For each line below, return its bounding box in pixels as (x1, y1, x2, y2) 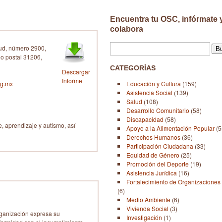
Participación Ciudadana (126, 142, 193, 151)
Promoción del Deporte (126, 160, 189, 168)
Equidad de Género (126, 151, 179, 160)
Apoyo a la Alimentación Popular (126, 124, 215, 133)
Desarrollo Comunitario (126, 106, 189, 115)
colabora (110, 25, 143, 33)
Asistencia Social (126, 88, 174, 97)
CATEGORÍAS (110, 64, 156, 72)
